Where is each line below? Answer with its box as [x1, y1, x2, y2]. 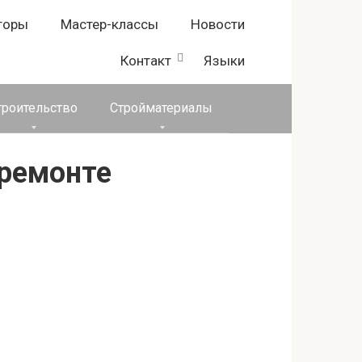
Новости [191, 16, 245, 32]
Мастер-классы [61, 16, 158, 32]
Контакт [120, 53, 171, 69]
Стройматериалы [110, 100, 213, 116]
